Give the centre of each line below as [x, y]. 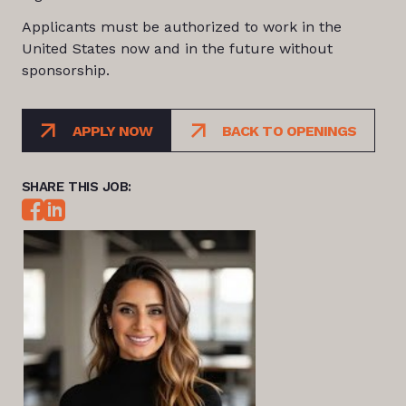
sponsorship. [65, 70]
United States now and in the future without [177, 48]
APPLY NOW [112, 130]
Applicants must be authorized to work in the [181, 27]
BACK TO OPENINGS [289, 130]
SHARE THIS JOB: [76, 187]
